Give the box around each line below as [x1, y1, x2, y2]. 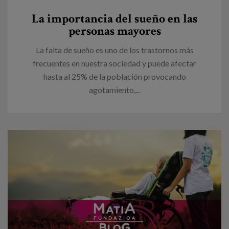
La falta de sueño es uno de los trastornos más [35, 44, 194, 55]
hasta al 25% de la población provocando [43, 71, 186, 81]
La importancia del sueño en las [32, 10, 197, 27]
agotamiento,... [89, 84, 140, 95]
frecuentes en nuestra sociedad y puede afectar [33, 58, 196, 68]
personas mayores [68, 22, 161, 39]
